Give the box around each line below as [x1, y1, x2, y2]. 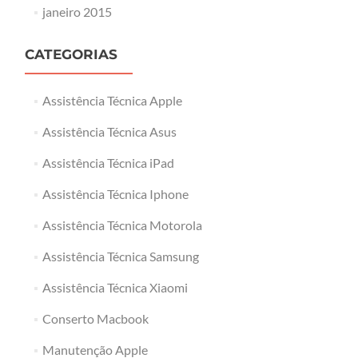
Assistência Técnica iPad [42, 155, 174, 170]
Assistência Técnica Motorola [42, 217, 202, 233]
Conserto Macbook [42, 311, 149, 326]
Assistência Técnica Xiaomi [42, 280, 188, 295]
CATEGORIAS [25, 46, 117, 62]
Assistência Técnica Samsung [42, 249, 199, 264]
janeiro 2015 [42, 4, 112, 19]
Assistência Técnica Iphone [42, 186, 189, 201]
